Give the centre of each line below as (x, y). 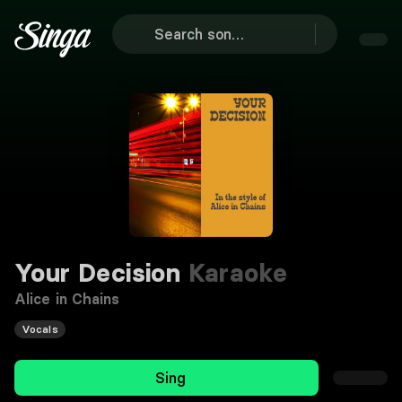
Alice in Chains (67, 299)
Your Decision (98, 273)
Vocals (40, 329)
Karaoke (234, 273)
